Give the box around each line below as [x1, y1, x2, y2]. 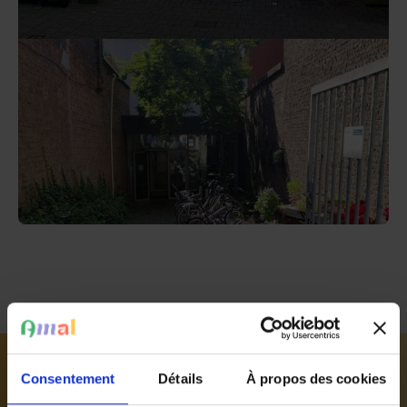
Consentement [21, 370, 115, 386]
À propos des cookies [246, 370, 386, 386]
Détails [158, 370, 203, 386]
